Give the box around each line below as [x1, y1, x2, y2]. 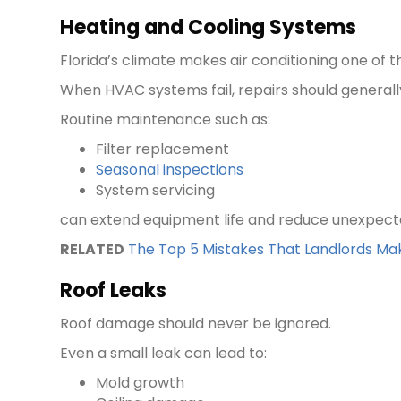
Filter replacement [96, 139, 230, 160]
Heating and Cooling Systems [60, 13, 357, 42]
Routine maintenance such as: [60, 109, 271, 131]
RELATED [60, 239, 125, 260]
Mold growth [96, 372, 185, 394]
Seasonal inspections [96, 159, 244, 181]
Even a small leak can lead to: [60, 343, 268, 364]
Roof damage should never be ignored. [60, 313, 332, 335]
